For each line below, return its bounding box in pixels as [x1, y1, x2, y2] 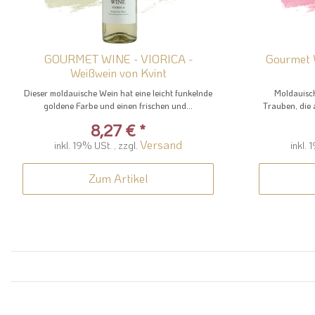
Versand [140, 136, 182, 153]
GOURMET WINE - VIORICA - [44, 51, 188, 67]
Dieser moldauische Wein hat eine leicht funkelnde [24, 87, 212, 99]
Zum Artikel [89, 170, 148, 186]
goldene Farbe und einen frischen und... [44, 100, 193, 112]
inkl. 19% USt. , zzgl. [54, 139, 140, 153]
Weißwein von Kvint [70, 65, 167, 81]
